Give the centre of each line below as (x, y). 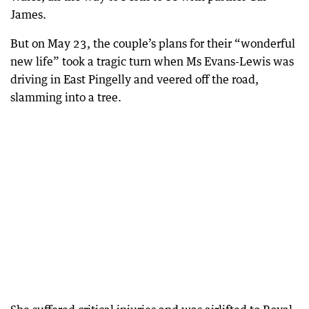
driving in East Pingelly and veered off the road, (134, 79)
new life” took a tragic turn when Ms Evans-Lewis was (152, 61)
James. (28, 14)
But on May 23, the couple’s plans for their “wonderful (153, 43)
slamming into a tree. (66, 97)
